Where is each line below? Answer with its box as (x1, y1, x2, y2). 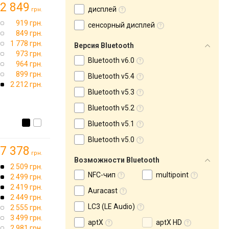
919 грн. (16, 18, 42, 27)
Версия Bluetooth (74, 41, 134, 50)
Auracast (88, 187, 118, 195)
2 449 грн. (10, 193, 42, 201)
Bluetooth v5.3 (88, 88, 134, 96)
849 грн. (16, 29, 42, 37)
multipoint (156, 171, 189, 179)
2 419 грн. (10, 182, 42, 191)
